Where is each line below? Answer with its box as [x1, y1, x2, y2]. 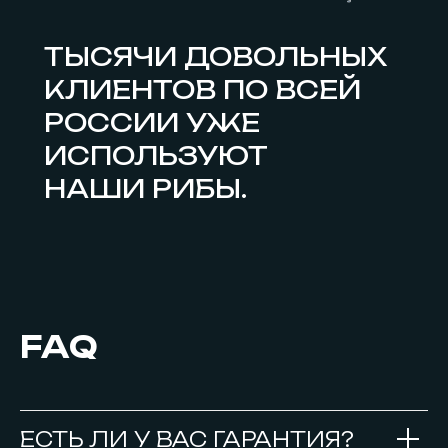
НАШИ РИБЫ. [44, 173, 247, 204]
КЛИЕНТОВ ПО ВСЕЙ [44, 74, 361, 105]
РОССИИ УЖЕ [44, 107, 260, 138]
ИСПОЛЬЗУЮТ [44, 140, 268, 171]
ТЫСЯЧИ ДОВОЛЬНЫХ [44, 41, 387, 72]
